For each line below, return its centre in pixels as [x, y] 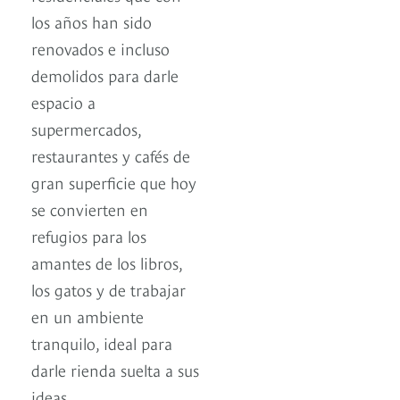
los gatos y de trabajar [108, 289]
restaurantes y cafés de [111, 155]
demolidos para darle [105, 75]
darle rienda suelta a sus [115, 370]
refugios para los [89, 236]
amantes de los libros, [107, 262]
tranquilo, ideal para [102, 343]
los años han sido [92, 21]
